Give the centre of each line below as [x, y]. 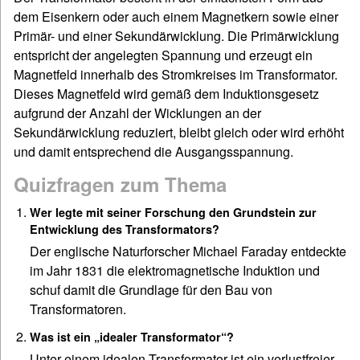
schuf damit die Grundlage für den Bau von [151, 290]
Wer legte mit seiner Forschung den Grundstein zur [173, 213]
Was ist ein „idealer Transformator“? [132, 337]
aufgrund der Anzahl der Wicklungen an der [137, 113]
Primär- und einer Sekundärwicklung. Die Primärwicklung [176, 36]
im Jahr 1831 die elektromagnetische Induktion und [175, 271]
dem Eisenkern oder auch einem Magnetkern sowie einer [176, 17]
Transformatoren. [78, 309]
